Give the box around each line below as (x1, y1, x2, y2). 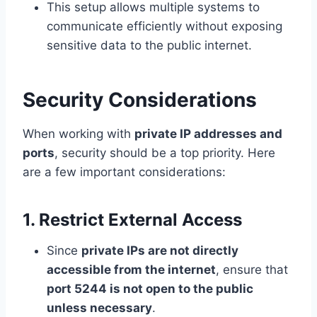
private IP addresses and (134, 127, 282, 142)
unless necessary (47, 301, 152, 316)
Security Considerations (23, 88, 257, 113)
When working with (23, 127, 134, 142)
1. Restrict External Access (23, 209, 242, 231)
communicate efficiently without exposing (47, 19, 282, 34)
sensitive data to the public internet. (47, 38, 252, 53)
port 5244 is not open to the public (47, 282, 253, 296)
